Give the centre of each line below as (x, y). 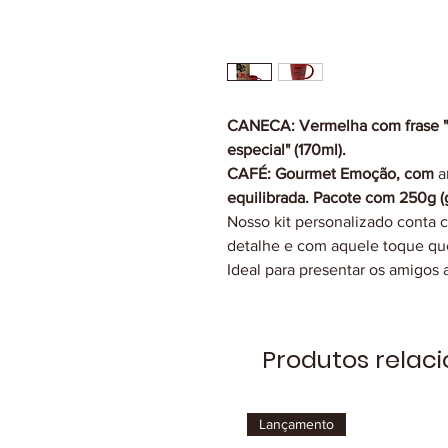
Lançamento (296, 424)
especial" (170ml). (288, 150)
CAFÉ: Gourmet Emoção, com (332, 174)
